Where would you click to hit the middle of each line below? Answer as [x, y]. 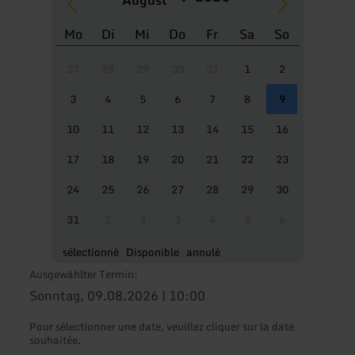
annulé [204, 252]
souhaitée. [55, 340]
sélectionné [91, 252]
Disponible [153, 252]
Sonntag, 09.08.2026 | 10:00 [118, 296]
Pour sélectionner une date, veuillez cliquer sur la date [162, 327]
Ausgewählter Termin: [84, 275]
